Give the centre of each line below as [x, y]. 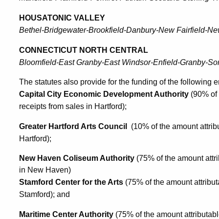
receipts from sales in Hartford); [73, 106]
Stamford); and [44, 194]
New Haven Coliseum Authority [77, 158]
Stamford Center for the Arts [71, 182]
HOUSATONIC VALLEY [62, 18]
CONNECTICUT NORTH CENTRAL [84, 50]
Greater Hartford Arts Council [73, 126]
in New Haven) [45, 170]
